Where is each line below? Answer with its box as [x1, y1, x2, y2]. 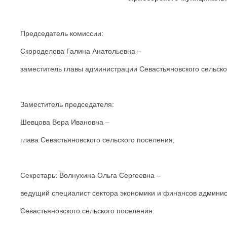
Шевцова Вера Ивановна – [20, 118, 109, 126]
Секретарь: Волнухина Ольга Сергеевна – [20, 171, 161, 179]
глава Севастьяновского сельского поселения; [20, 135, 175, 144]
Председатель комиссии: [20, 29, 103, 37]
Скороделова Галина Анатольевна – [20, 47, 141, 55]
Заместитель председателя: [20, 100, 114, 108]
